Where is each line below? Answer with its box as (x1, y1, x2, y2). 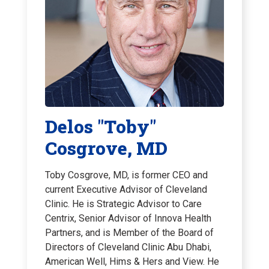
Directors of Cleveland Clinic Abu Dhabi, (45, 241, 211, 253)
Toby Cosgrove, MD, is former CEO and (45, 169, 208, 181)
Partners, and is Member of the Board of (45, 227, 214, 239)
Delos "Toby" (45, 115, 156, 139)
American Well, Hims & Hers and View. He (45, 256, 219, 268)
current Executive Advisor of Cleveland (45, 184, 207, 196)
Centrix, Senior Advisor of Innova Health (45, 213, 211, 225)
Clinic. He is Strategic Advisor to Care (45, 198, 202, 210)
